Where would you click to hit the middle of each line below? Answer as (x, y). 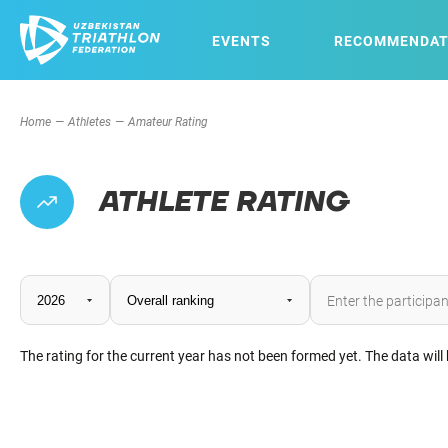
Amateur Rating (168, 121)
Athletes (89, 121)
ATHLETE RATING (223, 202)
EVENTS (241, 40)
